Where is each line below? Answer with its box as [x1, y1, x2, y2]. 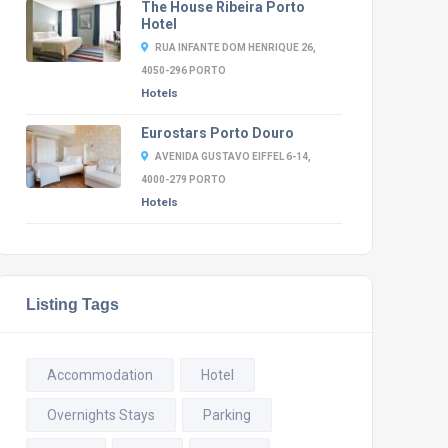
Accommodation [46, 367, 153, 383]
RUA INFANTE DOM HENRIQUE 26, [154, 42, 316, 53]
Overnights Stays [46, 407, 155, 423]
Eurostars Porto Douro [140, 125, 294, 141]
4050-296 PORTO [140, 65, 226, 76]
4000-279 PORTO [140, 174, 226, 185]
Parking [202, 407, 251, 423]
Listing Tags [25, 295, 119, 313]
